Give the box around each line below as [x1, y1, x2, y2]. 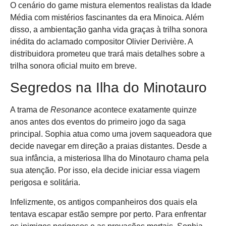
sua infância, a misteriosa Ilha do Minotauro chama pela [10, 154, 209, 163]
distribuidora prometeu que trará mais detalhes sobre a [10, 49, 205, 58]
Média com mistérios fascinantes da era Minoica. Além [10, 13, 204, 22]
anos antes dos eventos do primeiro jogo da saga [10, 118, 186, 127]
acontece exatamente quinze [92, 105, 197, 115]
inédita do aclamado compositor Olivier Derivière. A [10, 37, 193, 46]
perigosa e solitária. [10, 178, 80, 187]
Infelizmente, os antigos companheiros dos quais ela [10, 197, 197, 206]
